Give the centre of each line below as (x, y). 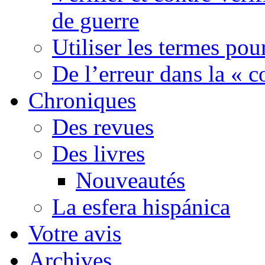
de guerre (96, 21)
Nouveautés (130, 180)
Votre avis (75, 234)
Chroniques (82, 101)
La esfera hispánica (141, 207)
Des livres (98, 154)
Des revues (103, 127)
